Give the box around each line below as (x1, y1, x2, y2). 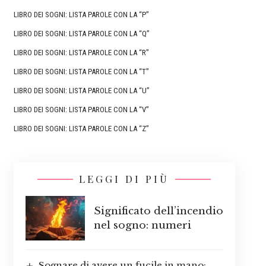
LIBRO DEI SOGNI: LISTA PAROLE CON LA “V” (13, 105, 149, 115)
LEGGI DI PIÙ (79, 172, 170, 186)
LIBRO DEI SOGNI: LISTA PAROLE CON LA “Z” (13, 124, 149, 134)
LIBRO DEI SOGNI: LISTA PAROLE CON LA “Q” (13, 29, 150, 39)
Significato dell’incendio (93, 204, 223, 217)
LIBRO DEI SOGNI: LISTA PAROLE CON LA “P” (13, 10, 149, 20)
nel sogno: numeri (93, 218, 191, 232)
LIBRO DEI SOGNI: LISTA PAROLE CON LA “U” (13, 86, 150, 96)
